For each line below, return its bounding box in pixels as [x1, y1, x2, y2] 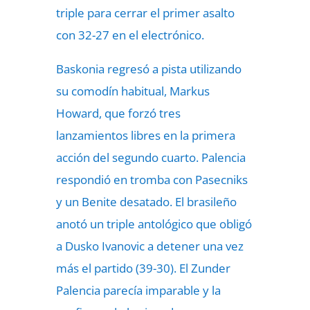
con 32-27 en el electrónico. [55, 27, 204, 43]
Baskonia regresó [55, 61, 149, 77]
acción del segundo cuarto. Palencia [55, 149, 246, 165]
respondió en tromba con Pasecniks [55, 172, 248, 188]
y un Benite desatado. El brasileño [55, 194, 237, 210]
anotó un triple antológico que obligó [55, 216, 252, 232]
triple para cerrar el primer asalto [55, 5, 235, 21]
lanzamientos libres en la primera [55, 127, 235, 143]
